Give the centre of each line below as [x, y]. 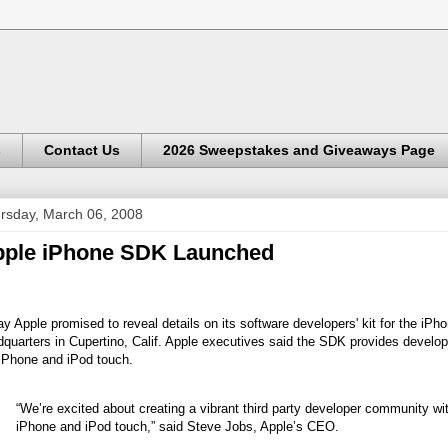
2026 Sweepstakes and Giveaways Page [299, 150]
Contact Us [82, 150]
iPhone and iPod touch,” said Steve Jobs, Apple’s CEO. [177, 426]
